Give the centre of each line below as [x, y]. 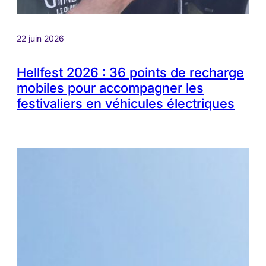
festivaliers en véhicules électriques [126, 103]
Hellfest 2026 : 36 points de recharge [130, 72]
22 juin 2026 [40, 38]
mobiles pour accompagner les [110, 88]
